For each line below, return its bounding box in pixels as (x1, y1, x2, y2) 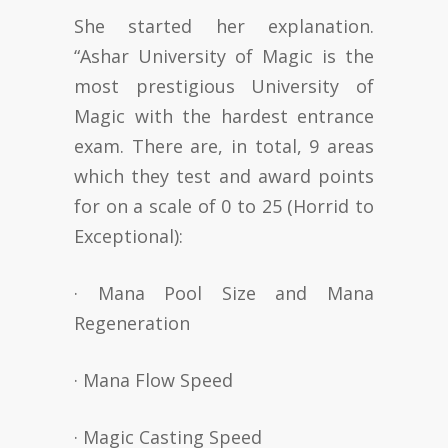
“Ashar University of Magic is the (74, 43, 374, 68)
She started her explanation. (74, 13, 374, 38)
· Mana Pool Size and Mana (74, 280, 374, 305)
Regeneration (74, 310, 190, 335)
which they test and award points (74, 163, 374, 188)
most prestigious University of (74, 73, 374, 98)
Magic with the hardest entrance (74, 103, 374, 128)
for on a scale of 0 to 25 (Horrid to (74, 193, 374, 218)
